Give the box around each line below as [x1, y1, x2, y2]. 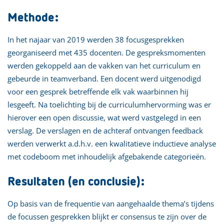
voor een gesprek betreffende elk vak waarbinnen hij [7, 86, 188, 96]
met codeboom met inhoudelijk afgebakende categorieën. [7, 151, 206, 161]
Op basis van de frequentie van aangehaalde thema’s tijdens [7, 198, 214, 208]
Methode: [7, 11, 58, 24]
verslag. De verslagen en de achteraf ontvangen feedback [7, 125, 203, 135]
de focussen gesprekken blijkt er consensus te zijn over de [7, 211, 206, 221]
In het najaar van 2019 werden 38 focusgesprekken [7, 34, 184, 44]
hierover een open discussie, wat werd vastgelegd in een [7, 112, 201, 122]
